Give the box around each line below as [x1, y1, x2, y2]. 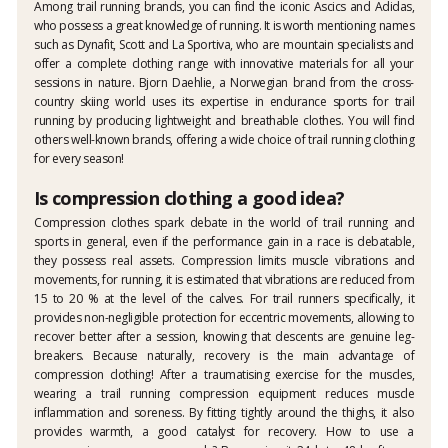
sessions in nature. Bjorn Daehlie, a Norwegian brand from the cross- [34, 74, 414, 92]
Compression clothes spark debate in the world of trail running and [34, 214, 414, 232]
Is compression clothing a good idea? [34, 186, 345, 211]
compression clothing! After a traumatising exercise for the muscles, [34, 366, 414, 384]
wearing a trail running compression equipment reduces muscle [34, 385, 414, 403]
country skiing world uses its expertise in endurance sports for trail [34, 93, 414, 111]
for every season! [34, 150, 124, 168]
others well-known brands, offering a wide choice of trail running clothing [34, 131, 414, 149]
